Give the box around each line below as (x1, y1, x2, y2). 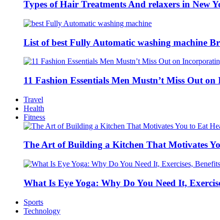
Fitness (24, 112, 45, 121)
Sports (24, 197, 43, 206)
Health (24, 104, 44, 112)
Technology (24, 206, 60, 215)
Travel (24, 95, 43, 104)
